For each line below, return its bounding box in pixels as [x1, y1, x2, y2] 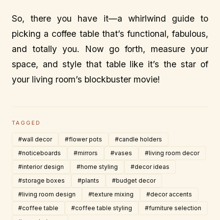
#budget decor [112, 176, 156, 184]
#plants [78, 176, 99, 184]
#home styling [77, 163, 118, 170]
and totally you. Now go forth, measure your [12, 43, 208, 54]
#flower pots [65, 135, 102, 143]
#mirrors [74, 149, 98, 157]
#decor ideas [131, 163, 169, 170]
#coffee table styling [71, 204, 132, 212]
